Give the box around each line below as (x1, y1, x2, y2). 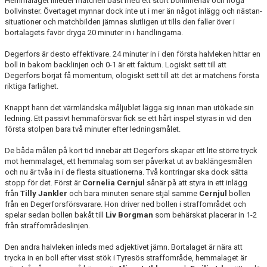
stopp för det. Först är (5, 178, 82, 187)
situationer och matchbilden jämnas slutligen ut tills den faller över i (5, 17, 235, 26)
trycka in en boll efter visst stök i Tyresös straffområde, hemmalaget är (5, 253, 247, 262)
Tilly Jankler (20, 189, 67, 198)
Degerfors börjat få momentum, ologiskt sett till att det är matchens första (5, 71, 259, 80)
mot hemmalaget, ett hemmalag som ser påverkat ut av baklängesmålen (5, 157, 252, 166)
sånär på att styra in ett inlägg (147, 178, 247, 187)
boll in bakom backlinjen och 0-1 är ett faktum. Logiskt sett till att (5, 60, 226, 69)
